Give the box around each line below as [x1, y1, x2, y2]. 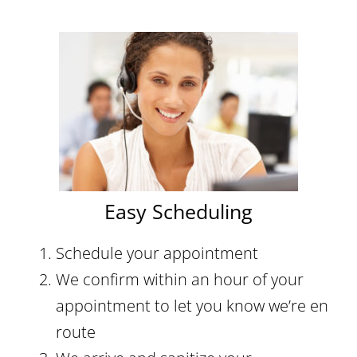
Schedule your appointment [56, 242, 258, 265]
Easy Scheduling [104, 198, 253, 226]
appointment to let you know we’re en [56, 295, 328, 317]
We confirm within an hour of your [56, 269, 304, 291]
